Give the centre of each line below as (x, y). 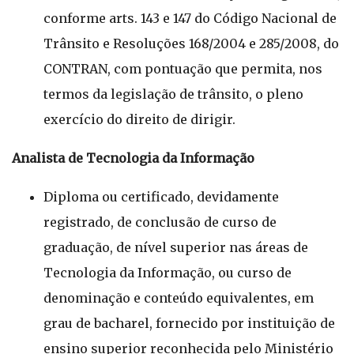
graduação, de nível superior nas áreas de (176, 247)
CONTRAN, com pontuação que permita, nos (183, 69)
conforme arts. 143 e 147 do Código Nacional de (190, 18)
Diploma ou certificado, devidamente (161, 197)
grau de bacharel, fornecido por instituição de (189, 323)
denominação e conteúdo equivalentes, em (179, 298)
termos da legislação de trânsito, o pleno (173, 94)
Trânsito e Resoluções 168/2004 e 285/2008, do (191, 43)
